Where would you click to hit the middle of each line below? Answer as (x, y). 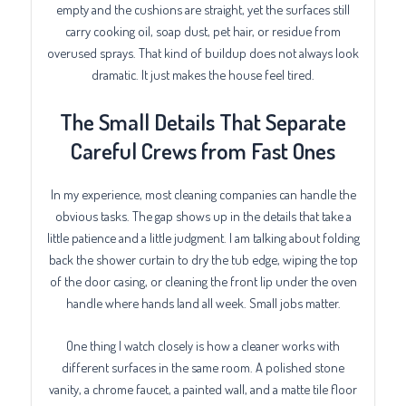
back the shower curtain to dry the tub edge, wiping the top (203, 259)
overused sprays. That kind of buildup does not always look (203, 53)
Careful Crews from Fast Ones (203, 150)
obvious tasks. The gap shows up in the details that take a (203, 215)
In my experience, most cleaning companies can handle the (203, 193)
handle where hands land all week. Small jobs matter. (203, 302)
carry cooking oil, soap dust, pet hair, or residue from (203, 31)
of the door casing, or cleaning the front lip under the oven (203, 280)
